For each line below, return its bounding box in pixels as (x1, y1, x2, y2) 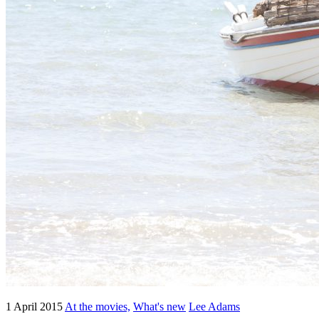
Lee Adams (189, 300, 240, 313)
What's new (133, 300, 186, 313)
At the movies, (65, 300, 130, 313)
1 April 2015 (6, 300, 65, 313)
